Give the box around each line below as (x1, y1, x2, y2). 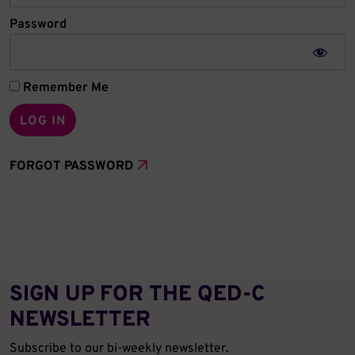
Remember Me (20, 79, 109, 96)
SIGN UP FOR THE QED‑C (10, 281, 265, 308)
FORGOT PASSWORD (10, 158, 133, 174)
